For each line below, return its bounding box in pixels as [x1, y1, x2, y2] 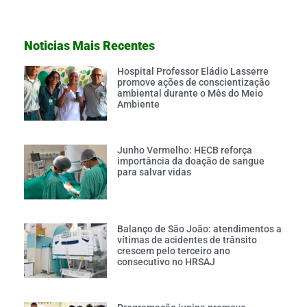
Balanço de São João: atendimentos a [116, 223, 282, 234]
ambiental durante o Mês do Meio [116, 88, 263, 99]
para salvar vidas [116, 167, 191, 178]
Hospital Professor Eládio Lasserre [116, 66, 269, 77]
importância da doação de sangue [116, 156, 265, 167]
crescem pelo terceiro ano [116, 245, 230, 256]
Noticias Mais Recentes [24, 38, 155, 53]
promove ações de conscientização [116, 77, 270, 88]
